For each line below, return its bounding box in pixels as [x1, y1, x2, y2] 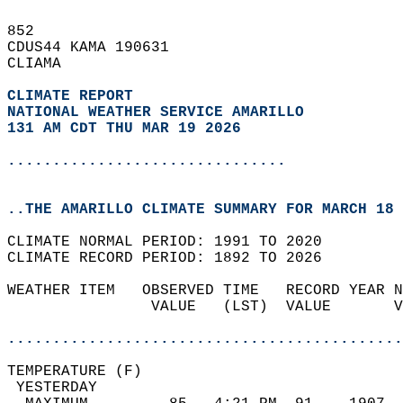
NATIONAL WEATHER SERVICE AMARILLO [7, 104, 304, 121]
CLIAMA [7, 56, 79, 72]
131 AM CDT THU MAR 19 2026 [7, 121, 241, 137]
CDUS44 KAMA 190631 [7, 40, 187, 56]
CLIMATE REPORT [7, 88, 142, 104]
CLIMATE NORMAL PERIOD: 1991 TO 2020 [7, 234, 340, 250]
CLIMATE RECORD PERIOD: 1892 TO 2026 [7, 250, 340, 266]
